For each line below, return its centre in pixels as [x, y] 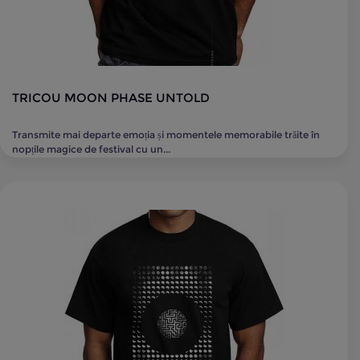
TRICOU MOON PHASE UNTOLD [111, 98]
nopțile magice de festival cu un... [91, 149]
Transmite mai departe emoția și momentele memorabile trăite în [166, 135]
